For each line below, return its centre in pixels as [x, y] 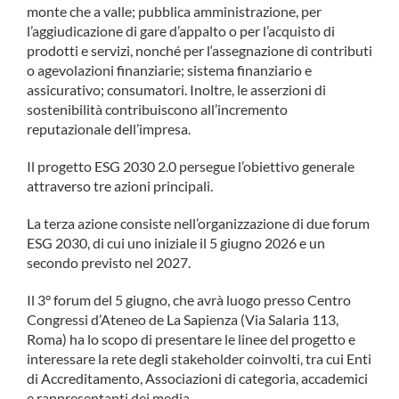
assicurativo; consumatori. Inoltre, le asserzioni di [176, 89]
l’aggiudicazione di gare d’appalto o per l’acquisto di [181, 30]
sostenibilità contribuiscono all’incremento [157, 109]
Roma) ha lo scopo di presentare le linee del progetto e [191, 338]
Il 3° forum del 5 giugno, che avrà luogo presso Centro [189, 299]
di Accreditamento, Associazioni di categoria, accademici [197, 378]
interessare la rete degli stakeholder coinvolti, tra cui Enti [199, 358]
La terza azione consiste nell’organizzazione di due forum [198, 223]
